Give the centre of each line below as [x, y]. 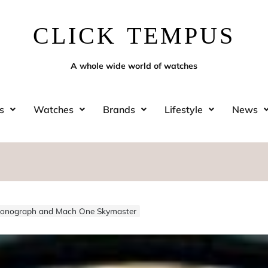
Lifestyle [183, 109]
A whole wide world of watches [134, 66]
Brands [119, 109]
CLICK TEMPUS [134, 36]
